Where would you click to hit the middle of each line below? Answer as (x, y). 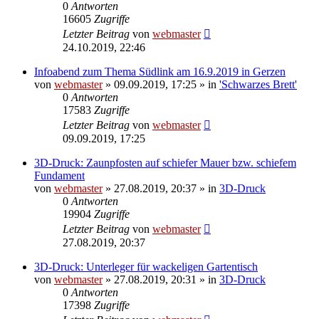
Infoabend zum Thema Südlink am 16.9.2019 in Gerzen (160, 71)
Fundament (59, 175)
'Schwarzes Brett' (258, 84)
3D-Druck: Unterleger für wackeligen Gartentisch (146, 266)
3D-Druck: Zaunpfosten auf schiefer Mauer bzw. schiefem (165, 162)
